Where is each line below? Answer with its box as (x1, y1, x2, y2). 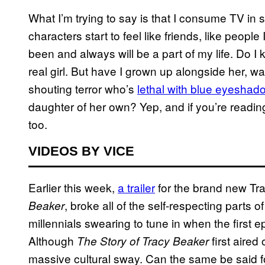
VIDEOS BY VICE (28, 144, 134, 159)
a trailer (118, 179, 155, 196)
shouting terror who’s (28, 80, 137, 97)
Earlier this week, (28, 179, 118, 196)
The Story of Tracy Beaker (77, 233, 209, 249)
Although (28, 232, 77, 249)
